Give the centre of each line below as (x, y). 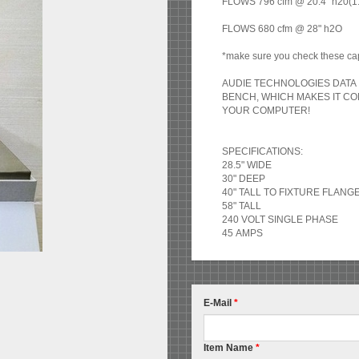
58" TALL (243, 206)
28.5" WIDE (248, 165)
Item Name (230, 348)
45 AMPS (242, 234)
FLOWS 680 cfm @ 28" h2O (282, 29)
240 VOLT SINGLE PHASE (281, 220)
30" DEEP (245, 179)
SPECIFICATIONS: (264, 152)
